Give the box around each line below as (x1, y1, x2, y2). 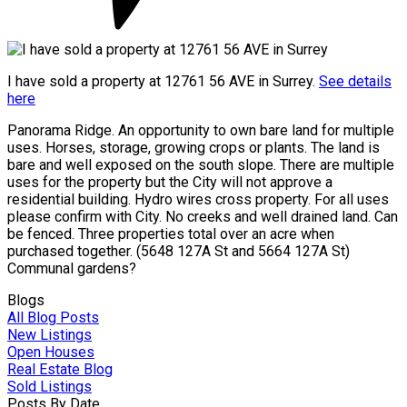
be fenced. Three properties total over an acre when (7, 224, 334, 243)
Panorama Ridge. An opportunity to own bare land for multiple (7, 121, 394, 139)
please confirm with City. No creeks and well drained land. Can (7, 207, 398, 225)
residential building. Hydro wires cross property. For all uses (7, 190, 389, 208)
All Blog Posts (7, 308, 99, 326)
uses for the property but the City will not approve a (7, 173, 333, 191)
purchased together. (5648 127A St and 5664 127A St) (7, 242, 350, 260)
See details (319, 72, 392, 90)
